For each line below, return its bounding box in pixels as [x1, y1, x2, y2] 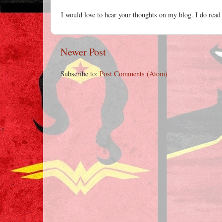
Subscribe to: [60, 68, 100, 78]
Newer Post [60, 45, 106, 58]
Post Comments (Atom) [100, 68, 167, 78]
